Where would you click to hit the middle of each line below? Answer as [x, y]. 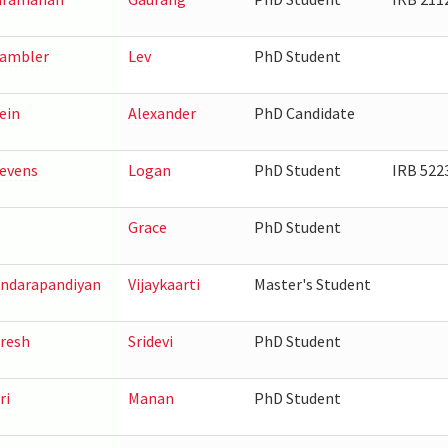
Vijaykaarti [163, 284]
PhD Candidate [304, 113]
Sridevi [150, 341]
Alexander [161, 113]
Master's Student [312, 284]
